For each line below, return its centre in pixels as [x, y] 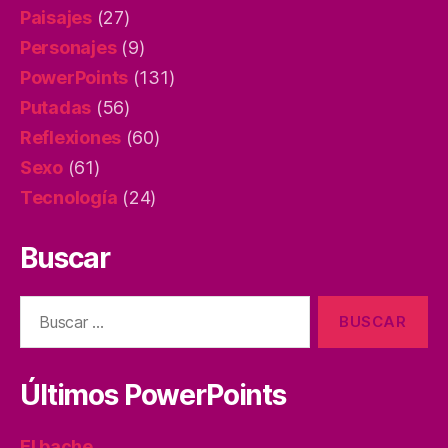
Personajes [68, 47]
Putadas [56, 107]
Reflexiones [71, 137]
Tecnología [69, 197]
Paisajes [56, 17]
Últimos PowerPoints [153, 394]
